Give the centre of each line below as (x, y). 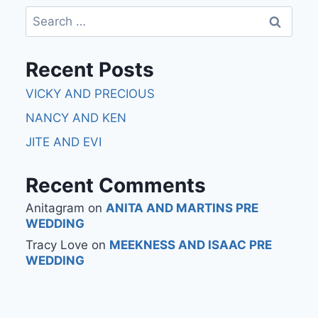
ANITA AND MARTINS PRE (182, 208)
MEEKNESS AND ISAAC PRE (191, 245)
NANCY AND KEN (76, 118)
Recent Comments (116, 185)
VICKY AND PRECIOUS (90, 94)
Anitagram (55, 208)
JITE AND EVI (64, 142)
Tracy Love (57, 245)
